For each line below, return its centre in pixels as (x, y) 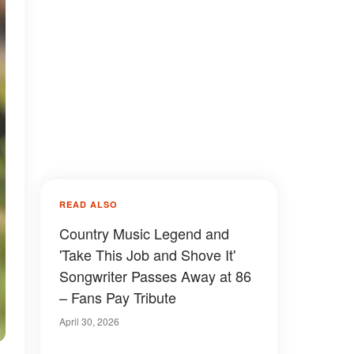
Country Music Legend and (144, 233)
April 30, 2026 (89, 321)
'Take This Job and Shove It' (147, 254)
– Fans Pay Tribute (118, 297)
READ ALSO (88, 204)
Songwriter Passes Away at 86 (155, 276)
